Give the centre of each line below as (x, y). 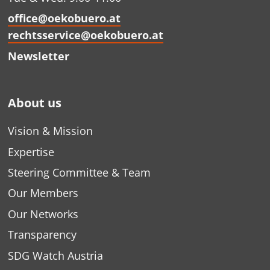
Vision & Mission (50, 131)
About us (34, 103)
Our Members (43, 193)
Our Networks (43, 214)
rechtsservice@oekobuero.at (85, 35)
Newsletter (38, 56)
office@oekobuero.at (64, 18)
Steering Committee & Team (79, 173)
